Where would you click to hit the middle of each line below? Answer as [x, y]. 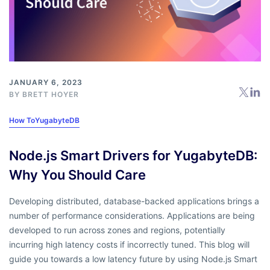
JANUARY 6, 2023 [46, 82]
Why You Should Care [77, 174]
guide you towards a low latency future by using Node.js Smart [133, 259]
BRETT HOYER [51, 94]
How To [22, 120]
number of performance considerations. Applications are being [132, 215]
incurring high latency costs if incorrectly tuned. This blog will [129, 244]
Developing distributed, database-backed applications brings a [134, 201]
